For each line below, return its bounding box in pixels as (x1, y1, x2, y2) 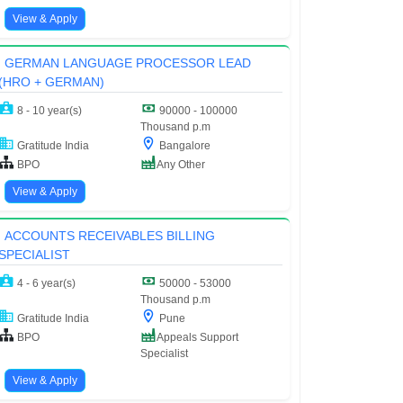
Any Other (157, 157, 205, 171)
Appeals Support (157, 330, 238, 344)
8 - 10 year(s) (14, 103, 83, 117)
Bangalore (157, 139, 210, 152)
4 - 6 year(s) (14, 276, 76, 290)
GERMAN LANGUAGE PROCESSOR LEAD (4, 55, 251, 70)
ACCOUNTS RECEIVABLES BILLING (4, 228, 215, 243)
